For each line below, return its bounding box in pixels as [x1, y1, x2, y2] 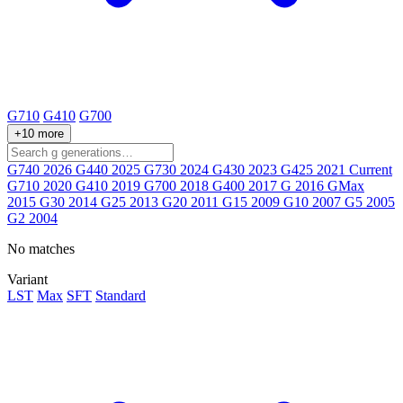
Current [349, 162, 392, 178]
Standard [95, 288, 146, 304]
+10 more [14, 127, 64, 141]
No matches [7, 241, 75, 257]
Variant [7, 272, 48, 288]
